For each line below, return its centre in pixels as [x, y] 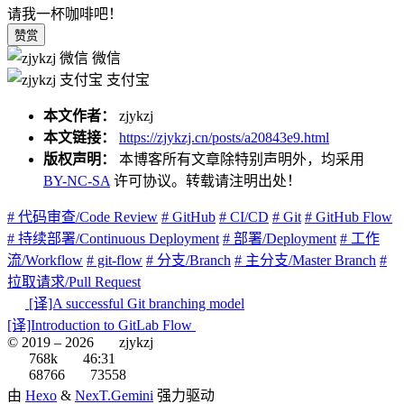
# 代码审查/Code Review [83, 216]
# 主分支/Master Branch [305, 260]
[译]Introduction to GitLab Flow [101, 325]
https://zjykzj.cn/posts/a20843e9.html [224, 137]
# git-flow [115, 260]
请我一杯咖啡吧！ [65, 14]
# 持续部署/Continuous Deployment [113, 238]
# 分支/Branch [188, 260]
